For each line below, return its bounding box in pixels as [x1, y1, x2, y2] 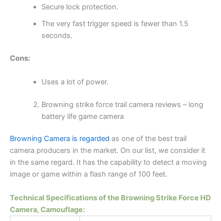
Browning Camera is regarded [10, 134, 110, 144]
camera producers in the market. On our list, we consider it [10, 146, 205, 155]
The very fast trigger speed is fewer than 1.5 [41, 19, 188, 29]
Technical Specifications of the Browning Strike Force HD [10, 193, 211, 202]
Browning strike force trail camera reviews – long [41, 100, 203, 109]
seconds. [41, 31, 73, 40]
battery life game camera [41, 111, 124, 121]
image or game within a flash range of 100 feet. [10, 170, 167, 179]
